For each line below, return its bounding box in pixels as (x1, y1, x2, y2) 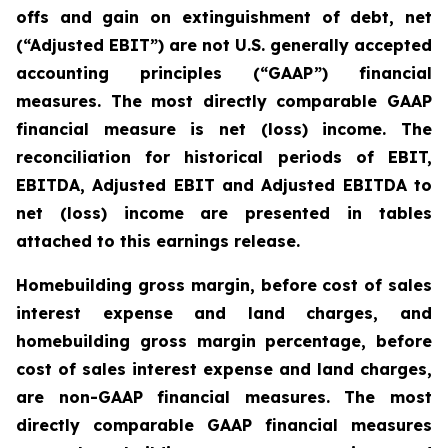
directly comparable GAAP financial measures (16, 415, 432, 435)
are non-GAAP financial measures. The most (16, 387, 432, 407)
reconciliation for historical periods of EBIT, (16, 147, 432, 167)
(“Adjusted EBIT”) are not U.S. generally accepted (16, 35, 432, 55)
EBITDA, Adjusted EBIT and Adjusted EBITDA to (16, 175, 432, 195)
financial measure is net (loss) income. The (16, 119, 432, 139)
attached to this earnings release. (16, 231, 300, 251)
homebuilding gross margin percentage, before (16, 331, 432, 351)
